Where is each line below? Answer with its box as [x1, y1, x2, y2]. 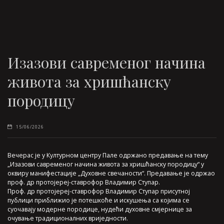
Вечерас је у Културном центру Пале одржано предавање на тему [7, 151, 208, 160]
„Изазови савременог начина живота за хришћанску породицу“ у [7, 160, 204, 169]
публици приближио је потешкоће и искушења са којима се [7, 196, 189, 205]
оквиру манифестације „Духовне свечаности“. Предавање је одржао [7, 169, 215, 178]
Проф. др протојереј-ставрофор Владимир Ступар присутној [7, 187, 190, 196]
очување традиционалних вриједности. [7, 214, 128, 223]
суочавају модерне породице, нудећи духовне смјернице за [7, 205, 192, 214]
